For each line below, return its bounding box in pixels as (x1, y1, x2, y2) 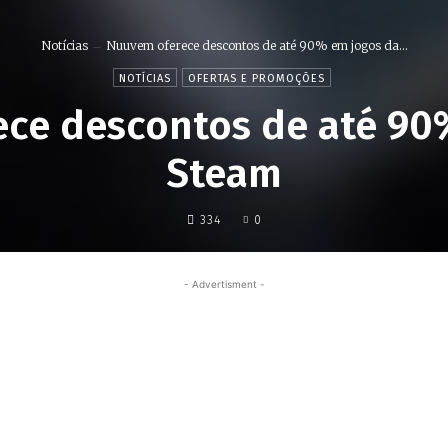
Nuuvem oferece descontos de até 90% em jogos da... (105, 38, 408, 54)
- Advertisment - (183, 278, 265, 290)
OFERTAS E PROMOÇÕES (187, 72, 325, 86)
